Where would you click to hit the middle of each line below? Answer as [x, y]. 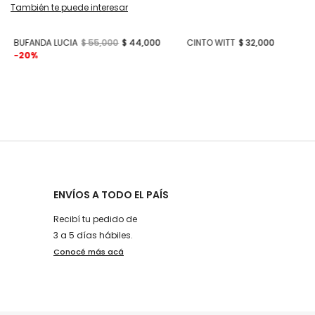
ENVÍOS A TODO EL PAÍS [111, 194]
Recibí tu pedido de [95, 219]
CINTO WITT [210, 43]
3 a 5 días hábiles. [93, 235]
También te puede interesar [69, 7]
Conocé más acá [89, 251]
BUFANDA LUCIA [46, 43]
